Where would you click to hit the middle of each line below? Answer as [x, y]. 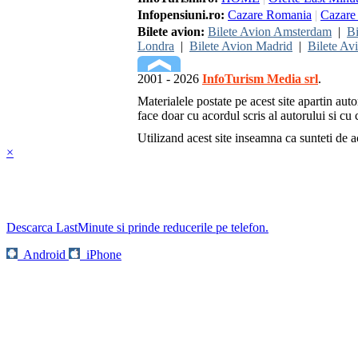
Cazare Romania [270, 14]
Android [44, 254]
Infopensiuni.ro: [181, 14]
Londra [156, 46]
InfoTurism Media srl [260, 78]
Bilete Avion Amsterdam [270, 31]
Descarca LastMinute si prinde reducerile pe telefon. [137, 227]
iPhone [104, 254]
